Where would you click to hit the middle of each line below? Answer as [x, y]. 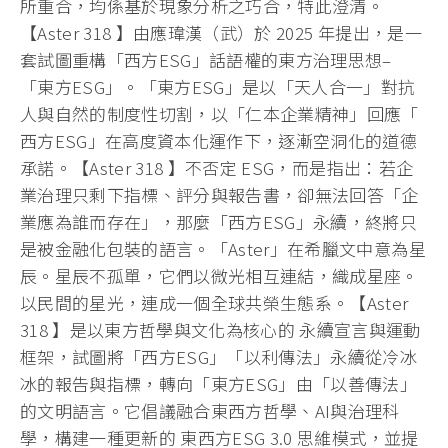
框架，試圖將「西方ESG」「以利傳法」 [175, 356]
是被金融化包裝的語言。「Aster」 [154, 248]
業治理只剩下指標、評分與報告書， [159, 194]
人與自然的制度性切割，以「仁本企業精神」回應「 [219, 113]
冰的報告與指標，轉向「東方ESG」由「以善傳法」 [219, 383]
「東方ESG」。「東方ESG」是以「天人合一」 [200, 86]
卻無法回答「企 [358, 194]
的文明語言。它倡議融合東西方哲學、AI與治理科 [210, 410]
